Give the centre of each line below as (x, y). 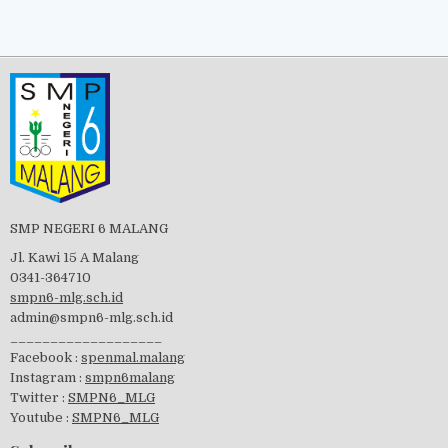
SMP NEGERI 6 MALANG (89, 228)
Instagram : (47, 377)
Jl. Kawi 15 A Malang (74, 257)
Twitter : (39, 397)
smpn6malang (130, 377)
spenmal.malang (133, 357)
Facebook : (45, 357)
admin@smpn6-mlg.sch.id (91, 317)
